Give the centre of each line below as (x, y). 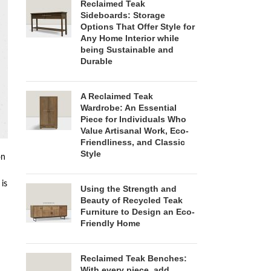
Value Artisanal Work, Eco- (134, 131)
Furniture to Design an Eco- (137, 212)
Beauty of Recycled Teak (131, 201)
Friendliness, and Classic (132, 142)
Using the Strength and (128, 189)
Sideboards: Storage (122, 15)
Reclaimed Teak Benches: (133, 259)
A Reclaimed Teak (116, 96)
